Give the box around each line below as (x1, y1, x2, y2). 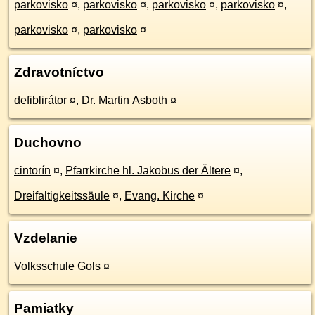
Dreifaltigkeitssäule (14, 190, 110, 202)
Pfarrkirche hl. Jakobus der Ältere (65, 165, 231, 176)
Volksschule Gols (14, 260, 101, 272)
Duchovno (14, 135, 82, 150)
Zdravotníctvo (14, 65, 104, 79)
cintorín (14, 165, 51, 176)
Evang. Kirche (124, 190, 195, 202)
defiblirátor (14, 94, 67, 106)
